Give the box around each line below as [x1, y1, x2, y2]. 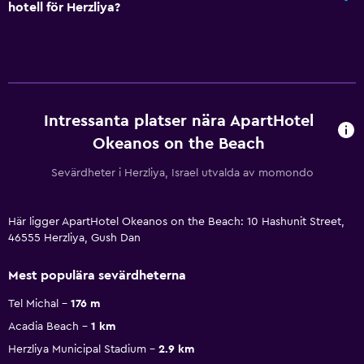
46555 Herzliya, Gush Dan [8, 232, 141, 244]
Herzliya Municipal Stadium [8, 343, 146, 355]
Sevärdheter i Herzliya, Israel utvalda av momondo [50, 167, 314, 179]
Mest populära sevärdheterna [8, 268, 186, 282]
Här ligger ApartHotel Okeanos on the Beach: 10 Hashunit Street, [8, 215, 344, 227]
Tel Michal [8, 297, 58, 310]
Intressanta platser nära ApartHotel [44, 112, 314, 129]
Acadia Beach [8, 320, 79, 332]
